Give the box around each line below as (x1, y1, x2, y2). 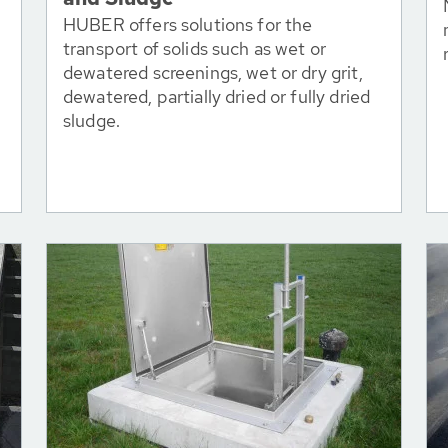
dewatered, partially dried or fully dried (63, 85, 371, 108)
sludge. (63, 109, 121, 132)
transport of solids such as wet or (63, 37, 327, 60)
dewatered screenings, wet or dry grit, (63, 61, 363, 84)
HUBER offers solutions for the (63, 13, 313, 36)
